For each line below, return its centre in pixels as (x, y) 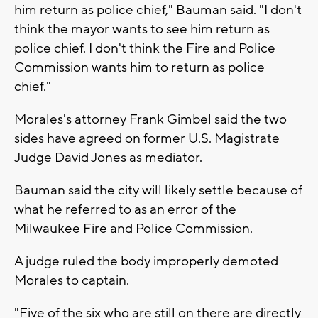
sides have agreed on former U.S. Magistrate (147, 138)
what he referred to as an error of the (125, 209)
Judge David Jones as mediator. (108, 157)
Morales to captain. (72, 280)
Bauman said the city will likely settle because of (158, 190)
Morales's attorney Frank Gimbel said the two (150, 119)
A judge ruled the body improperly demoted (146, 261)
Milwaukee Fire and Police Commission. (133, 228)
